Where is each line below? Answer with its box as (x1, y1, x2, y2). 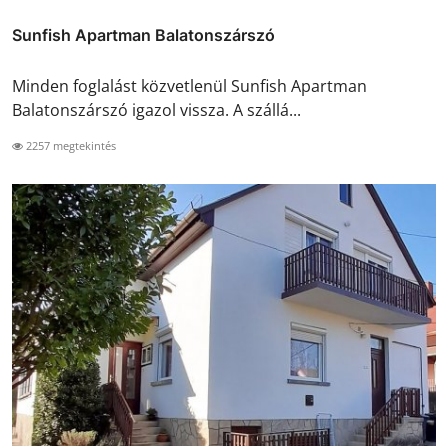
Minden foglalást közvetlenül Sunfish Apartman (12, 74, 367, 97)
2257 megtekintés (23, 137, 116, 153)
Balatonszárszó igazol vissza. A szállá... (12, 98, 301, 121)
